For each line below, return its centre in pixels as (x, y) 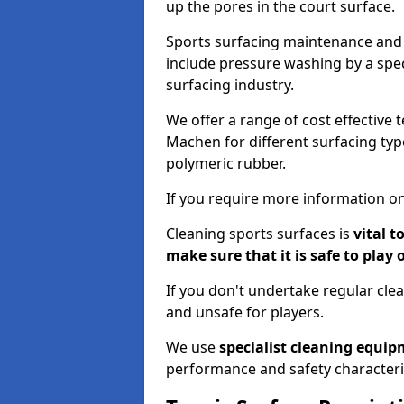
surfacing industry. (230, 85)
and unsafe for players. (245, 312)
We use (193, 347)
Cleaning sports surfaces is (258, 234)
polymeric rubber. (226, 163)
